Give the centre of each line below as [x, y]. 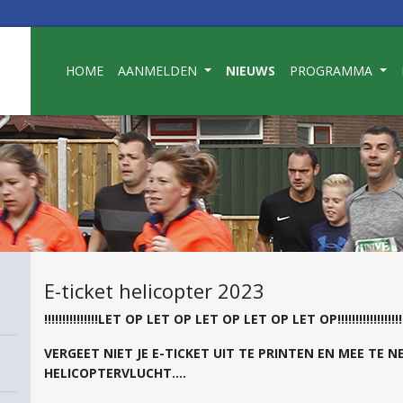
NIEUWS [250, 71]
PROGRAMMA [332, 71]
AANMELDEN [159, 71]
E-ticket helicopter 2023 [154, 291]
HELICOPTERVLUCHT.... [115, 373]
